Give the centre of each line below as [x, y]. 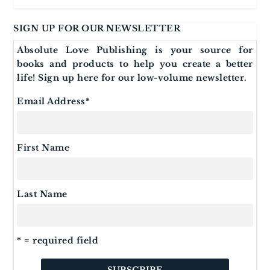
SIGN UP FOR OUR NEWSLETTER [97, 28]
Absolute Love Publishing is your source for [135, 50]
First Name [43, 148]
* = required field [58, 240]
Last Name [42, 194]
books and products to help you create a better [135, 64]
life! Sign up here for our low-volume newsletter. [132, 78]
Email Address [51, 101]
